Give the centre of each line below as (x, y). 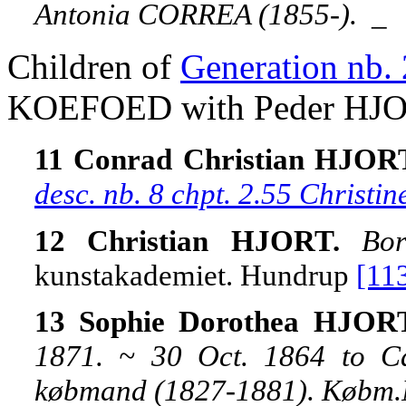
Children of (94, 67)
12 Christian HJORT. (198, 240)
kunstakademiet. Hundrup (195, 275)
